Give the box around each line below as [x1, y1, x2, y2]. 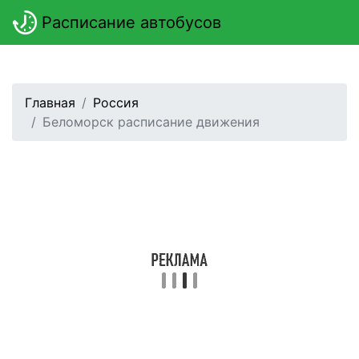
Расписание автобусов [37, 13, 221, 32]
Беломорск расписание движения [42, 114, 260, 130]
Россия [93, 95, 139, 111]
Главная [25, 95, 75, 111]
